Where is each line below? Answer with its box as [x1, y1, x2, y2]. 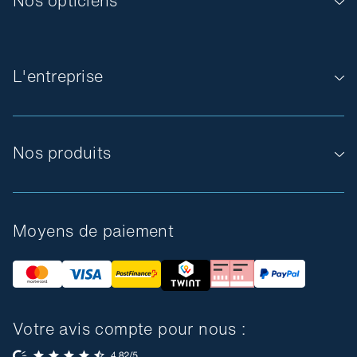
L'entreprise [13, 64, 103, 88]
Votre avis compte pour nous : [13, 317, 246, 341]
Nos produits [13, 140, 111, 164]
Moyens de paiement [13, 218, 175, 242]
